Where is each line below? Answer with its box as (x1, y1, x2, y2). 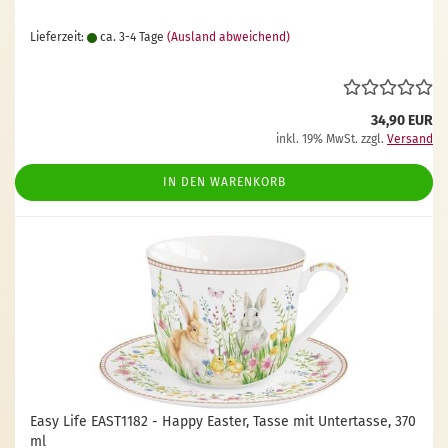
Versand (387, 132, 433, 146)
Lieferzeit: (30, 30, 87, 44)
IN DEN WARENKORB (162, 175, 286, 189)
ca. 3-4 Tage (97, 30, 164, 44)
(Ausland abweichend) (167, 30, 290, 44)
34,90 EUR (371, 112, 433, 129)
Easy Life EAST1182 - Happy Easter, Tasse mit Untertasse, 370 (30, 413, 416, 430)
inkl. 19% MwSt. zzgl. (276, 132, 387, 146)
